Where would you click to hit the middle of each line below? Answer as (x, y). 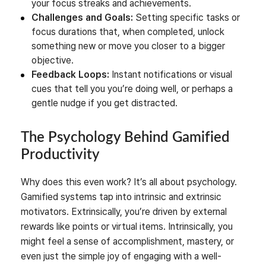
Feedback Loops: (70, 74)
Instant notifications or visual (171, 74)
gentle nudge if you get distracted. (104, 103)
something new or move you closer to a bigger (128, 46)
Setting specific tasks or (186, 17)
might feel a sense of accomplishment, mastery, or (127, 241)
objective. (53, 60)
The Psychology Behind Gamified (125, 137)
